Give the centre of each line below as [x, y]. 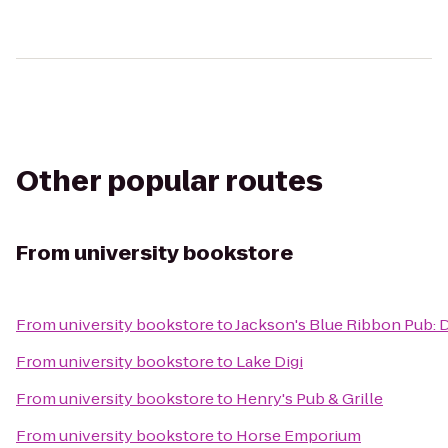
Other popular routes [169, 181]
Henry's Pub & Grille [309, 398]
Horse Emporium [298, 435]
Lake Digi [269, 361]
